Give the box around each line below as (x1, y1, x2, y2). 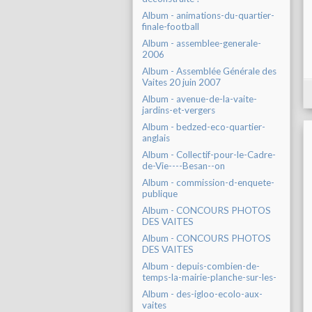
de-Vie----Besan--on (142, 160, 225, 172)
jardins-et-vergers (142, 104, 215, 116)
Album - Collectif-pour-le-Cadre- (142, 149, 276, 161)
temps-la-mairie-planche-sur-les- (142, 272, 276, 283)
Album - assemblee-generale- (142, 38, 261, 49)
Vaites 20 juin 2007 (142, 77, 221, 88)
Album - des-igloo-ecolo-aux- (142, 288, 263, 300)
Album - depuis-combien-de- (142, 260, 260, 272)
